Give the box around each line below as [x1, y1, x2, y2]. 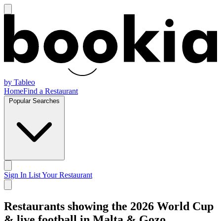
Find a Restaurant [23, 86, 78, 95]
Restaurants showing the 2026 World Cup [4, 199, 214, 213]
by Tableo [4, 77, 35, 86]
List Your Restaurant [27, 170, 92, 179]
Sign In [4, 170, 27, 179]
